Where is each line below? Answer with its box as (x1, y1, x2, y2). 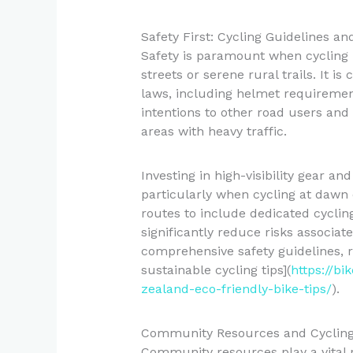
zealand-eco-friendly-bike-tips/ (140, 281, 332, 296)
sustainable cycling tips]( (140, 262, 291, 277)
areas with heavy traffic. (140, 123, 287, 139)
